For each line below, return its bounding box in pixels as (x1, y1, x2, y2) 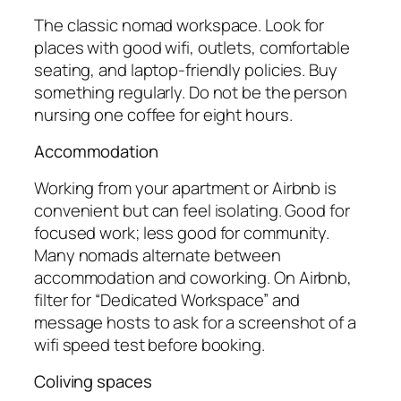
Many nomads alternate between (34, 243, 282, 267)
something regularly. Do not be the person (34, 80, 347, 104)
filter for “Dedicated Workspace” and (34, 287, 301, 311)
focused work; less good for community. (34, 220, 330, 244)
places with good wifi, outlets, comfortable (34, 35, 350, 59)
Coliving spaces (34, 370, 152, 394)
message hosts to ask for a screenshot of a (34, 310, 356, 334)
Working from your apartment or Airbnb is (34, 175, 337, 200)
